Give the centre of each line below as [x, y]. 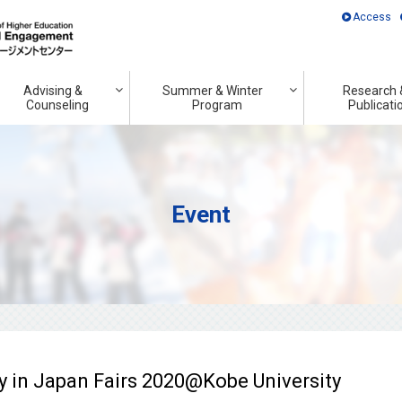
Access [372, 17]
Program [217, 105]
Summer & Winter [213, 91]
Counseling [57, 105]
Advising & [53, 91]
